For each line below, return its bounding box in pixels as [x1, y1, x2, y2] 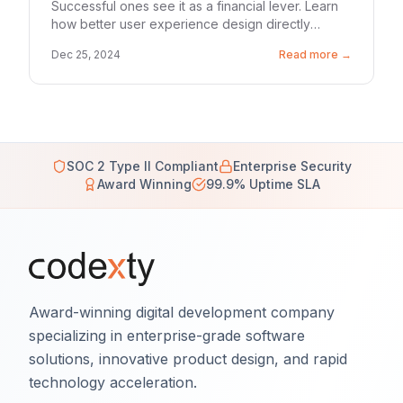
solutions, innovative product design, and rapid [29, 349, 347, 368]
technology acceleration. [29, 372, 197, 391]
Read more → [279, 48, 352, 61]
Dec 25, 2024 [51, 48, 121, 61]
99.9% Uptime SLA [206, 176, 320, 192]
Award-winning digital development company [29, 302, 335, 321]
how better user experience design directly [51, 16, 310, 31]
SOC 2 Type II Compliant [66, 158, 219, 174]
